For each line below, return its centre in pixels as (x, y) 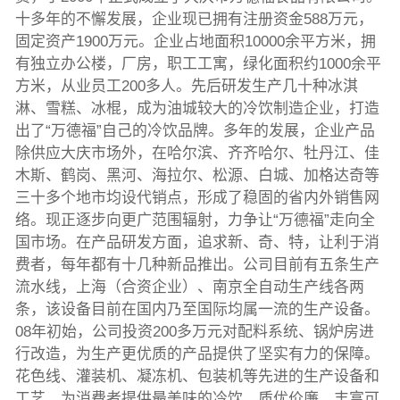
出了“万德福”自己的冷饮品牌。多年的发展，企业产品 (195, 131)
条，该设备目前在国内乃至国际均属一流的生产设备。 (197, 310)
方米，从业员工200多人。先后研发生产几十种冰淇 (186, 87)
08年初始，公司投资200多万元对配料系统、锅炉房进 (194, 332)
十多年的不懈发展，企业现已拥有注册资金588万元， (194, 20)
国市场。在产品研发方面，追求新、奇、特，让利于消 (197, 243)
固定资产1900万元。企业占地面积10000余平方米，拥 (195, 42)
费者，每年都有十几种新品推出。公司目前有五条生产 (197, 265)
